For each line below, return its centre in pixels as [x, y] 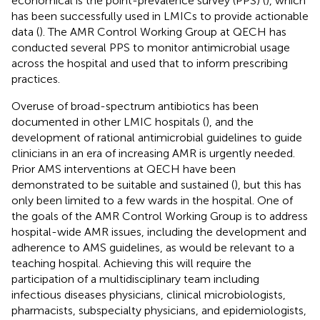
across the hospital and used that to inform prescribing [150, 63]
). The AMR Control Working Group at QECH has [163, 31]
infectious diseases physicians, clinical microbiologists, [149, 294]
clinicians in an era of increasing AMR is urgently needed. [153, 153]
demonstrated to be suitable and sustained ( [123, 184]
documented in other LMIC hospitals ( [109, 121]
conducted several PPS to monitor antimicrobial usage [151, 47]
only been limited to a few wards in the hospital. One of [152, 200]
